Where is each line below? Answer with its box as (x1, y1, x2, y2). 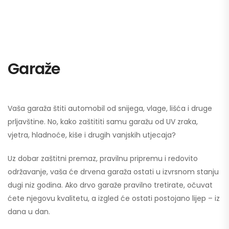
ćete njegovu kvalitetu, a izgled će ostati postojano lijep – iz (8, 193, 220, 203)
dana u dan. (8, 207, 50, 217)
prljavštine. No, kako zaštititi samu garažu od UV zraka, (8, 117, 198, 127)
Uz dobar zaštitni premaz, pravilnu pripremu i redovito (8, 153, 198, 164)
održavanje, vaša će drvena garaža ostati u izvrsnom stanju (8, 167, 219, 177)
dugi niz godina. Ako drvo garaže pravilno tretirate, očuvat (8, 180, 213, 190)
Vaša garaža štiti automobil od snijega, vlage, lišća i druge (8, 103, 212, 113)
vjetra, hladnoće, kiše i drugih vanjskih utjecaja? (8, 130, 176, 140)
